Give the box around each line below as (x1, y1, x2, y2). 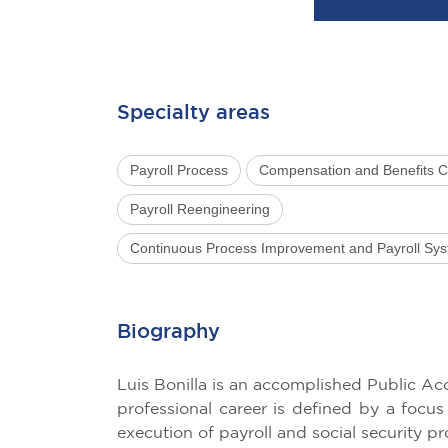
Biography (117, 323, 220, 342)
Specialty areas (117, 104, 270, 123)
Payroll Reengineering (130, 201, 270, 218)
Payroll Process (130, 162, 228, 179)
